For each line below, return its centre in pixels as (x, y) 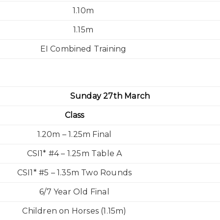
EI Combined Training (83, 49)
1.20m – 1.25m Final (74, 134)
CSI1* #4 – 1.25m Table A (74, 153)
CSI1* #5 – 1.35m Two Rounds (74, 173)
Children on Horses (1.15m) (74, 211)
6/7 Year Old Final (74, 192)
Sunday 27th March (110, 96)
